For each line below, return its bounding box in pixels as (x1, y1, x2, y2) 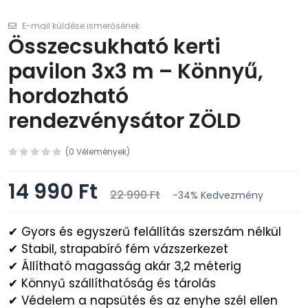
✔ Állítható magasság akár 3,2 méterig (8, 258, 241, 274)
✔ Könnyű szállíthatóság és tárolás (8, 275, 216, 291)
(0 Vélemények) (65, 146, 130, 157)
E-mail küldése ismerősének (20, 20, 140, 32)
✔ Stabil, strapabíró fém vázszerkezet (8, 241, 228, 257)
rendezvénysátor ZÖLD (8, 107, 241, 135)
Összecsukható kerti (8, 32, 221, 61)
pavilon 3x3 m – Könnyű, (8, 57, 263, 86)
